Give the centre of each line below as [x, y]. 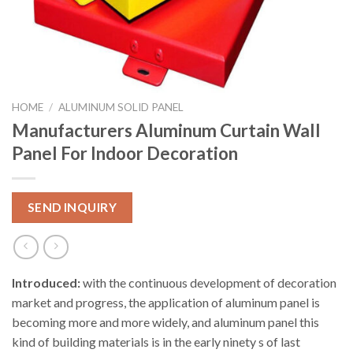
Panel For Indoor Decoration [125, 153]
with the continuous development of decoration [208, 282]
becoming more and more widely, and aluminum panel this [165, 321]
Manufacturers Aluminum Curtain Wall [166, 130]
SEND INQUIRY [72, 207]
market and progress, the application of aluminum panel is [166, 302]
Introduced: [46, 282]
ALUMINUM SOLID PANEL [121, 107]
